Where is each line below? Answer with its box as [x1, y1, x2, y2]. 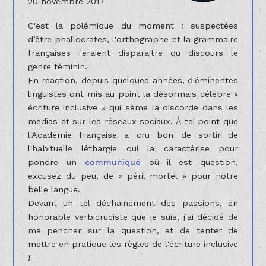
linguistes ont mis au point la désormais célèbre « [27, 88, 239, 99]
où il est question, [140, 157, 239, 167]
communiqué [84, 157, 141, 167]
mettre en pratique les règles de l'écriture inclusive [27, 239, 239, 249]
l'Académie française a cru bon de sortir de [27, 129, 239, 140]
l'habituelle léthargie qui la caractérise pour [27, 143, 239, 153]
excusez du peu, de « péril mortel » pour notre [27, 170, 239, 180]
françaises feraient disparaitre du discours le [27, 47, 239, 58]
